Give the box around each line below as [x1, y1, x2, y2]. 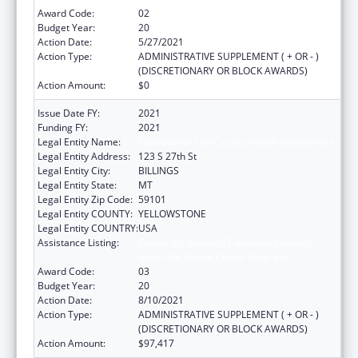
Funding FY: [38, 120, 88, 134]
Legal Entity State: [38, 177, 117, 192]
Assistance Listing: [38, 235, 119, 249]
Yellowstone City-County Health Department [138, 134, 334, 149]
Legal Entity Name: [38, 134, 121, 149]
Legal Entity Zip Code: [38, 192, 133, 206]
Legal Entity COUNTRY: [38, 221, 138, 235]
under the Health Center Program [138, 249, 288, 264]
